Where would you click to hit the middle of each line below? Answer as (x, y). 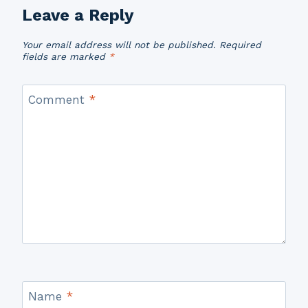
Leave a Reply (78, 15)
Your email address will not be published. (119, 44)
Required (240, 44)
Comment (58, 100)
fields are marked (65, 56)
